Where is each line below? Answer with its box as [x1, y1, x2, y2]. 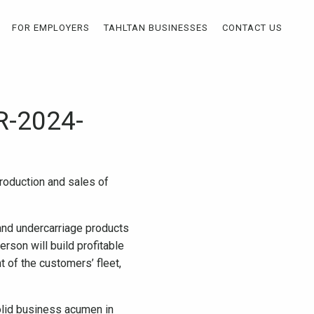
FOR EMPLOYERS [12, 22, 90, 33]
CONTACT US [222, 22, 282, 33]
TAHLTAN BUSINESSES [104, 22, 208, 33]
